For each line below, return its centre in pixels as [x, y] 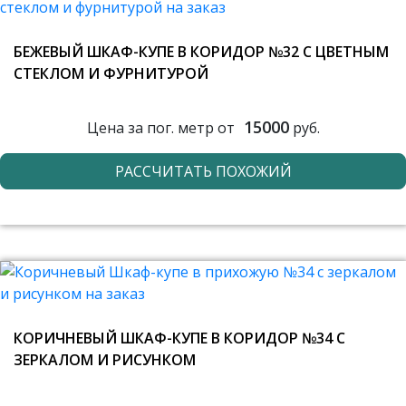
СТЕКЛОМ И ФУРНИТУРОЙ [111, 73]
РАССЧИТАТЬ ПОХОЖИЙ [203, 171]
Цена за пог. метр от [160, 127]
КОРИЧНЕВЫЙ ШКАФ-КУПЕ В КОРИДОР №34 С [179, 338]
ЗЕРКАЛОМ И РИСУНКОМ [105, 360]
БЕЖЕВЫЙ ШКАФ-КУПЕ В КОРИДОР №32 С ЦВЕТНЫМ [201, 52]
